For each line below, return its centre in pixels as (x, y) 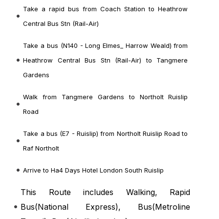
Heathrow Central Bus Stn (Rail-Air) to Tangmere (106, 60)
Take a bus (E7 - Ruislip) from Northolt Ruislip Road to (106, 134)
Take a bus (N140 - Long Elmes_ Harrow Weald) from (106, 46)
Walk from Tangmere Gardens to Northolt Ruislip (106, 97)
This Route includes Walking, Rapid (106, 192)
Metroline (173, 207)
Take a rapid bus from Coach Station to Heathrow (106, 9)
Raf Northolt (41, 148)
